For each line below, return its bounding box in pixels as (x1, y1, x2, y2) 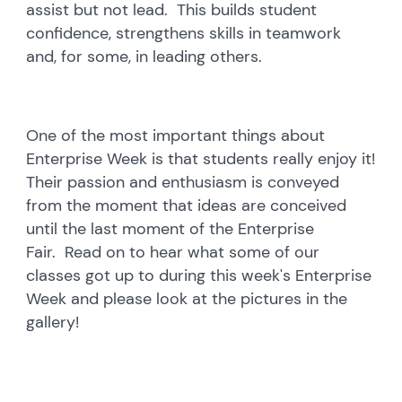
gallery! (26, 310, 80, 333)
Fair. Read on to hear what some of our (26, 240, 320, 263)
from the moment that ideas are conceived (26, 194, 347, 216)
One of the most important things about (26, 124, 326, 146)
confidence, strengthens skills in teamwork (26, 22, 342, 44)
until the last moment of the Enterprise (26, 217, 315, 240)
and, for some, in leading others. (26, 45, 263, 67)
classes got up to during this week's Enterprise (26, 264, 372, 286)
